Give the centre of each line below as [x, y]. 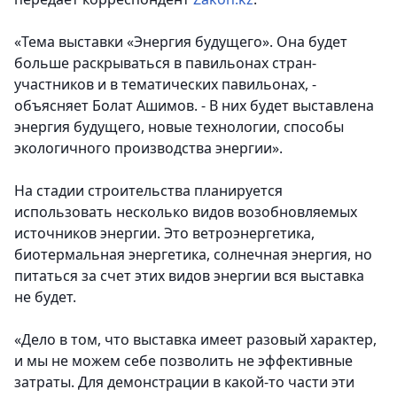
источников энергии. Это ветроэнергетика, [164, 234]
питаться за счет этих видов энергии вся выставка [189, 276]
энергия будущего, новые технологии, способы [179, 127]
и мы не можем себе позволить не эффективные [183, 361]
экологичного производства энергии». [148, 148]
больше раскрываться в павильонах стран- [165, 63]
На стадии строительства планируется [148, 191]
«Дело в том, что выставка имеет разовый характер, [195, 340]
